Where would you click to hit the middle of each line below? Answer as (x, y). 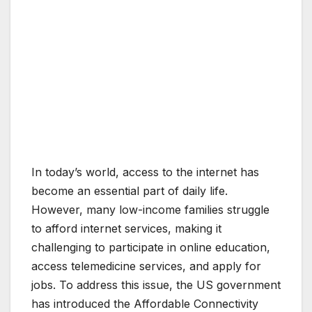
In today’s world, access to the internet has (145, 172)
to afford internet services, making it (126, 229)
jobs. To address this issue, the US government (156, 285)
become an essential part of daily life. (130, 191)
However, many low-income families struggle (150, 210)
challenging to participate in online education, (151, 248)
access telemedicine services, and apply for (146, 266)
